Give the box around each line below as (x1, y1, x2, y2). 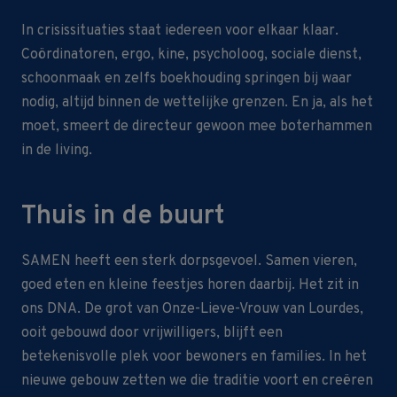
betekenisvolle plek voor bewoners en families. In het (21, 348, 367, 366)
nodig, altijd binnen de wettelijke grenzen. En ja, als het (21, 94, 373, 112)
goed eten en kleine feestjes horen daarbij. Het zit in (21, 276, 359, 294)
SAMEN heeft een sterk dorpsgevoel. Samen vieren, (21, 253, 357, 270)
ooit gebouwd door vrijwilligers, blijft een (21, 324, 283, 342)
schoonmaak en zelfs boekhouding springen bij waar (21, 70, 352, 88)
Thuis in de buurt (21, 200, 224, 233)
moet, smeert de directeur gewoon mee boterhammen (21, 118, 372, 136)
